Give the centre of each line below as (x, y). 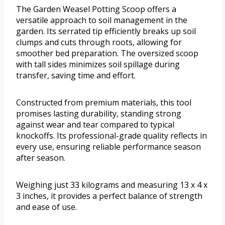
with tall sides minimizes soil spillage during (98, 64)
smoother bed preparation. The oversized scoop (107, 53)
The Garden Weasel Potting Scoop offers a (96, 9)
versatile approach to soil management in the (102, 20)
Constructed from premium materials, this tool (104, 102)
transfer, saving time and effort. (76, 75)
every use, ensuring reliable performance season (108, 146)
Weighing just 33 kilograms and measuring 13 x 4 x (112, 185)
